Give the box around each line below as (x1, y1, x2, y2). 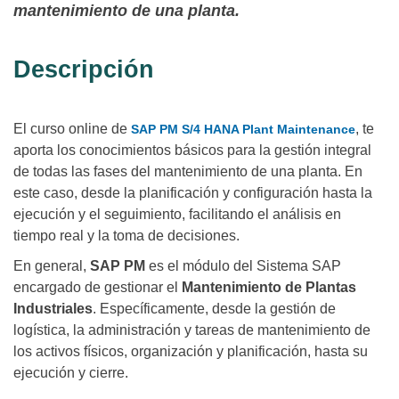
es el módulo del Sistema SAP (145, 258, 341, 274)
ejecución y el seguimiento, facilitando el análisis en (13, 207, 341, 223)
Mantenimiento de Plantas (182, 280, 356, 296)
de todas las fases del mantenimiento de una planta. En (13, 164, 362, 180)
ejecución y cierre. (13, 365, 128, 381)
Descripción (13, 56, 154, 84)
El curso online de (13, 121, 131, 137)
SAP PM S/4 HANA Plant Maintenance (131, 122, 355, 137)
